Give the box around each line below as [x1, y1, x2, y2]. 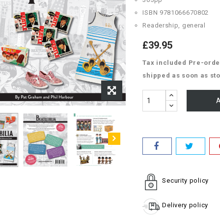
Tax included [142, 59, 189, 66]
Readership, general [142, 22, 206, 29]
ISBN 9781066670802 [142, 9, 209, 16]
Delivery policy [162, 201, 208, 209]
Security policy [162, 177, 209, 184]
